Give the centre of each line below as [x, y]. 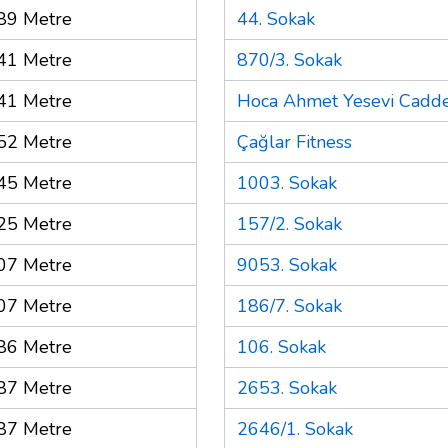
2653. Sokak [287, 387]
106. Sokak [281, 346]
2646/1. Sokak [295, 428]
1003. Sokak [287, 182]
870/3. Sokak [289, 59]
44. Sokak [276, 18]
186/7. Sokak [289, 305]
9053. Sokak [287, 264]
